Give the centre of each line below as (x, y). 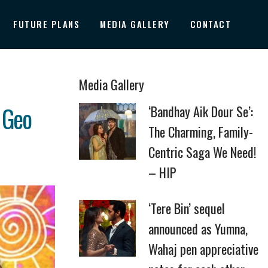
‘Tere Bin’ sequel (187, 208)
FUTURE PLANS (46, 24)
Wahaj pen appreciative (203, 249)
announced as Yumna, (198, 229)
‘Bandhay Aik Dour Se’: (201, 111)
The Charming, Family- (201, 132)
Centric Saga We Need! (202, 152)
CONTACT (210, 24)
